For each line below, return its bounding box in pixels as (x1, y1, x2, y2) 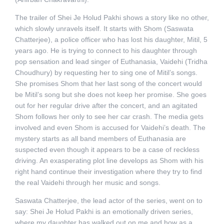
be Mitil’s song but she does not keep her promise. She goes (14, 90, 206, 98)
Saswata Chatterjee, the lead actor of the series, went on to (14, 196, 202, 204)
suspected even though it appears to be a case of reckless (14, 145, 199, 153)
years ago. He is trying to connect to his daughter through (14, 46, 197, 54)
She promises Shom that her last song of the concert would (14, 79, 202, 87)
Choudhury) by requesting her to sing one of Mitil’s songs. (14, 68, 197, 76)
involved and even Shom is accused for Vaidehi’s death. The (14, 123, 205, 131)
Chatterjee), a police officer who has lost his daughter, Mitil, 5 (14, 35, 207, 43)
